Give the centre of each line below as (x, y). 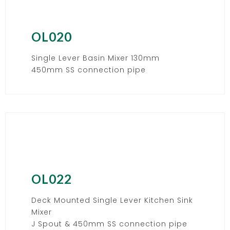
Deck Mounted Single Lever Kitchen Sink (112, 200)
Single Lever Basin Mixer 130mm (95, 58)
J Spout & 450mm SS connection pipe (109, 224)
